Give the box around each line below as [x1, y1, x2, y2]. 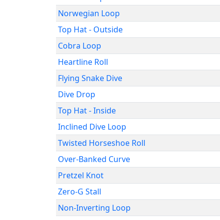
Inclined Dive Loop [58, 121, 126, 132]
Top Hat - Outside [58, 24, 123, 35]
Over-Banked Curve [58, 154, 130, 165]
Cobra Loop [58, 40, 101, 51]
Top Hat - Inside [58, 105, 116, 116]
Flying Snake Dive [58, 73, 122, 83]
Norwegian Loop [58, 8, 120, 19]
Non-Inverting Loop [58, 202, 131, 213]
